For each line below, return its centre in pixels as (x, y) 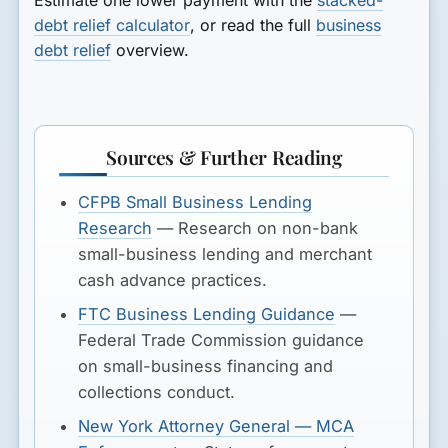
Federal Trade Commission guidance (221, 340)
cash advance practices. (173, 280)
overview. (150, 49)
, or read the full (253, 24)
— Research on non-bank (255, 228)
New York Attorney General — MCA (216, 426)
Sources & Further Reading (224, 157)
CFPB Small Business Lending (195, 202)
